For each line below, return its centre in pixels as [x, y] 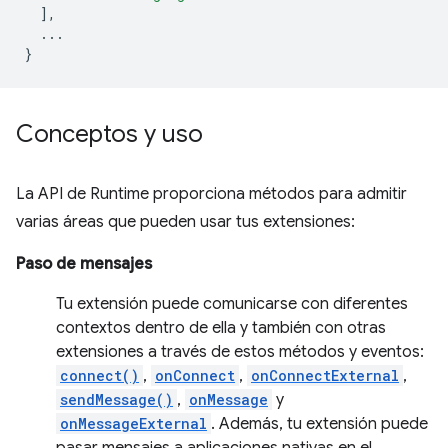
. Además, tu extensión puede [319, 424]
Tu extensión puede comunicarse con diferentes [232, 304]
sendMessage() [116, 399]
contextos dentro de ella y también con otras [221, 328]
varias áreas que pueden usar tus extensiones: [185, 222]
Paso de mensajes [84, 264]
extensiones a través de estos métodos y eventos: [240, 352]
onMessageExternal [133, 423]
